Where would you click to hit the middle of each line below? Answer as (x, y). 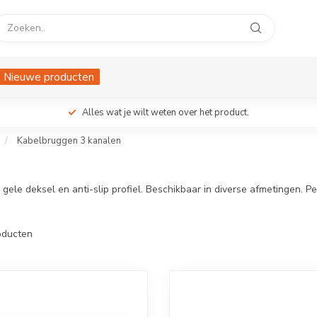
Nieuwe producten (49, 77)
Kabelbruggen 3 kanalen (69, 141)
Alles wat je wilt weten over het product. (166, 113)
